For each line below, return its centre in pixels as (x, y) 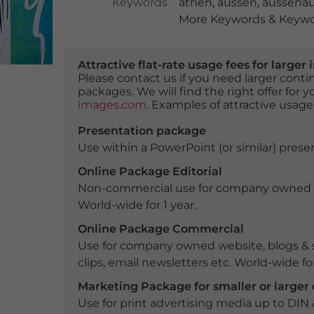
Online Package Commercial (161, 229)
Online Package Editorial (150, 171)
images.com (112, 105)
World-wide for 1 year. (137, 205)
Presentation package (142, 131)
